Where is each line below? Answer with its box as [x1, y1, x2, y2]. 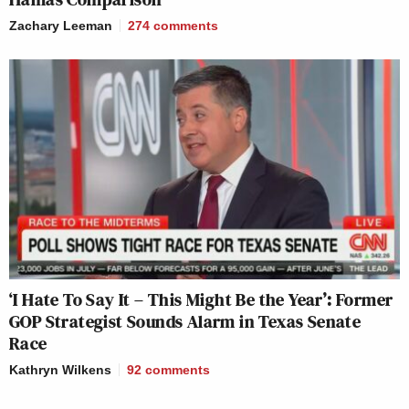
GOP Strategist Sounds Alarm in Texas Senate [9, 308, 362, 334]
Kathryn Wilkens [9, 362, 111, 377]
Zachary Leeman [9, 17, 112, 33]
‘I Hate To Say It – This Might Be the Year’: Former [9, 286, 393, 312]
